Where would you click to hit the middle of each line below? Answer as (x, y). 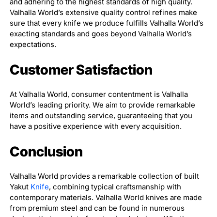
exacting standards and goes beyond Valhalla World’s (101, 33)
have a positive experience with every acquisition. (96, 126)
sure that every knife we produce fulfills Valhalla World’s (107, 23)
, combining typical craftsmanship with (115, 186)
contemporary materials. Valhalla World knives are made (106, 197)
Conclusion (46, 151)
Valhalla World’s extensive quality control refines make (103, 12)
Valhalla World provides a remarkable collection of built (104, 176)
